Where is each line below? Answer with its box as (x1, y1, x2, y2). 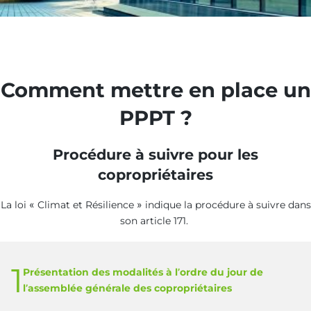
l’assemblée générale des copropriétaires (23, 281, 232, 294)
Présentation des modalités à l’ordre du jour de (23, 265, 263, 278)
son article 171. (120, 214, 191, 227)
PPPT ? (119, 105, 192, 130)
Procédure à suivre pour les (53, 145, 258, 163)
